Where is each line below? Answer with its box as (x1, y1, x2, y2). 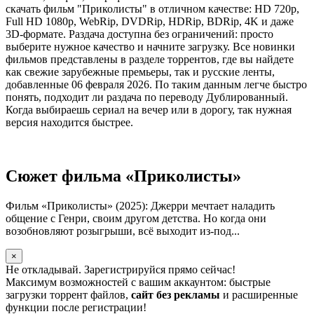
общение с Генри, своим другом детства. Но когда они (6, 212, 266, 224)
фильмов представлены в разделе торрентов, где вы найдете (6, 53, 294, 65)
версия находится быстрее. (6, 116, 133, 128)
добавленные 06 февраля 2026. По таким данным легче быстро (6, 78, 307, 90)
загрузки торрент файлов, (6, 288, 131, 301)
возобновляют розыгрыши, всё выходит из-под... (6, 224, 240, 237)
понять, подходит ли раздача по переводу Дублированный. (6, 90, 288, 103)
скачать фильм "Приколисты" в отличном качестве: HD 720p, (6, 2, 299, 15)
